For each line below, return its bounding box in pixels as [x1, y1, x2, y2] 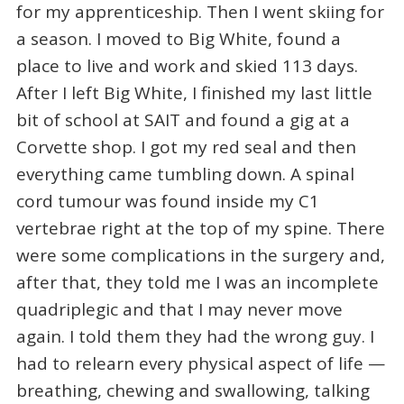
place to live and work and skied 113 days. [15, 54, 358, 78]
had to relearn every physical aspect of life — [15, 352, 385, 376]
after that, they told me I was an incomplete [15, 271, 379, 295]
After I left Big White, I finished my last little [15, 81, 372, 106]
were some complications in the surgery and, [15, 243, 385, 268]
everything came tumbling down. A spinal [15, 162, 354, 187]
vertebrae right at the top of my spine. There [15, 216, 385, 241]
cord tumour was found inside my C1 [15, 189, 319, 214]
